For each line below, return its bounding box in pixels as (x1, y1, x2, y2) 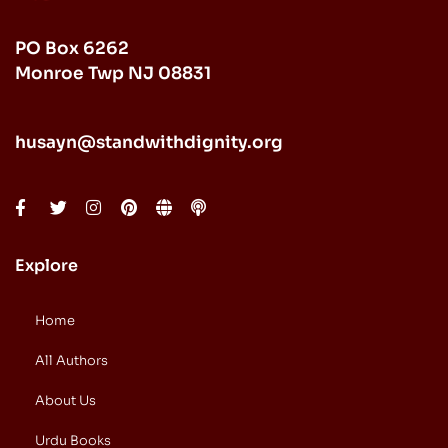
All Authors (35, 352, 108, 370)
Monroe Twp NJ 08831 (15, 62, 211, 84)
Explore (15, 255, 78, 277)
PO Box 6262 (15, 37, 129, 59)
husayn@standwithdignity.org (15, 131, 283, 153)
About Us (35, 392, 96, 410)
